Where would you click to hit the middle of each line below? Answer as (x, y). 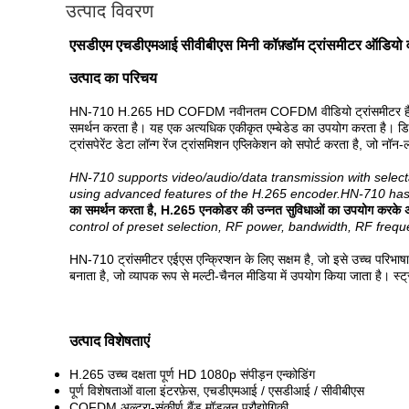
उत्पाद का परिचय (113, 78)
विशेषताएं (127, 341)
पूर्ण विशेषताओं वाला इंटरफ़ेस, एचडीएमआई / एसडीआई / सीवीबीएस (217, 391)
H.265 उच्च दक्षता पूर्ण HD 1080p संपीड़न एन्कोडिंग (192, 374)
